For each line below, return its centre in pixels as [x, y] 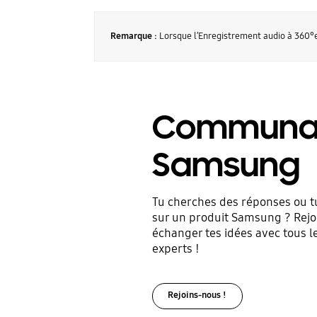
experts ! [175, 248]
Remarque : [133, 36]
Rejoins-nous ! [197, 295]
